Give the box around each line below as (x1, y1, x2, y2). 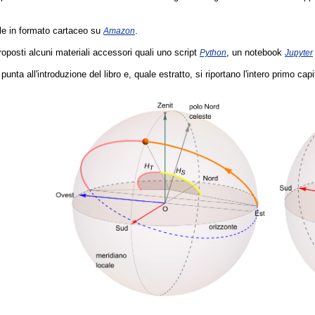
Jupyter (285, 48, 313, 58)
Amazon (103, 26, 135, 36)
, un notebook (226, 47, 285, 58)
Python (200, 48, 226, 58)
